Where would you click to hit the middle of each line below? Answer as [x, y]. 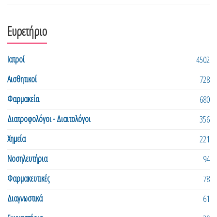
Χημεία [16, 138]
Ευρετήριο [27, 31]
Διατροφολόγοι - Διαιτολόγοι [49, 118]
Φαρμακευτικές [28, 178]
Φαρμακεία [23, 99]
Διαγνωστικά [25, 198]
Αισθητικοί [22, 79]
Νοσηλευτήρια [27, 158]
